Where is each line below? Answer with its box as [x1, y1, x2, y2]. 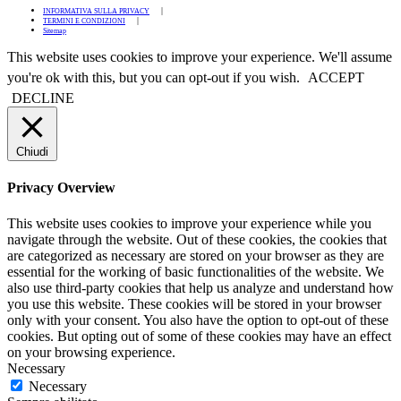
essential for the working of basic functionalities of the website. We [7, 263, 384, 279]
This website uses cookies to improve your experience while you [7, 215, 371, 231]
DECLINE [12, 90, 74, 107]
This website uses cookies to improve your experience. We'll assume [7, 49, 392, 65]
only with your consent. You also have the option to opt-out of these [7, 311, 388, 328]
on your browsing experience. [7, 344, 175, 360]
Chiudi [16, 145, 48, 159]
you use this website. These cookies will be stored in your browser [7, 295, 381, 311]
